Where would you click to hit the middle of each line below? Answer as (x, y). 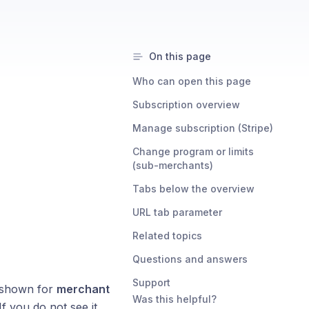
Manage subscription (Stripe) (203, 128)
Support (151, 282)
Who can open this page (192, 81)
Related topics (167, 236)
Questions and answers (190, 259)
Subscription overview (186, 104)
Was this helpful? (175, 299)
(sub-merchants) (173, 165)
